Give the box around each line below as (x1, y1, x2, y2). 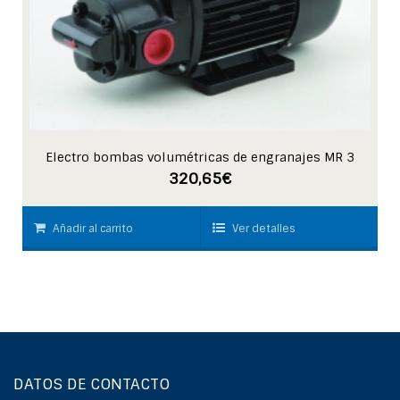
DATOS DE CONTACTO (13, 373, 170, 394)
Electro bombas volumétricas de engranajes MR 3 (46, 148, 354, 165)
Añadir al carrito (53, 221, 133, 236)
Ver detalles (232, 221, 296, 236)
